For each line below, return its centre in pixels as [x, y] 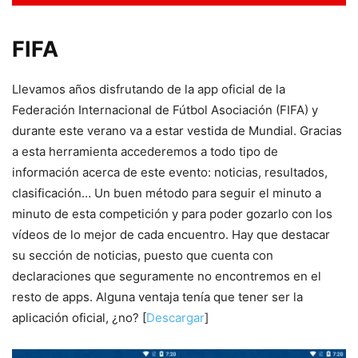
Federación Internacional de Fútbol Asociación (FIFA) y [165, 109]
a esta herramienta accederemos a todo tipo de [145, 151]
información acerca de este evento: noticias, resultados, [170, 172]
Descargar [175, 317]
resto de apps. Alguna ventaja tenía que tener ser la [157, 296]
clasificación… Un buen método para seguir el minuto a [167, 193]
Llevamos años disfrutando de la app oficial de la [149, 89]
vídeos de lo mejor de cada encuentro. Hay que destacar [171, 234]
